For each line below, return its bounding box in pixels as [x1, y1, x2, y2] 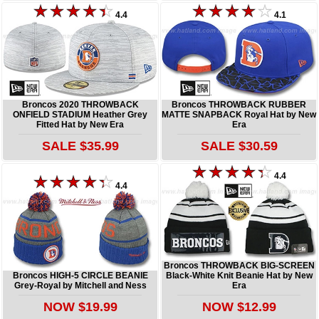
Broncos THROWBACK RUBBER [172, 99, 306, 110]
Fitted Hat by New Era [36, 119, 124, 130]
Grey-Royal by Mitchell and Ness [14, 280, 147, 291]
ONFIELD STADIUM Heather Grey [13, 109, 147, 120]
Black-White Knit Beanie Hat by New [165, 270, 313, 281]
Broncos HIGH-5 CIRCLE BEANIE [12, 270, 148, 281]
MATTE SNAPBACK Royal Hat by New [162, 109, 316, 120]
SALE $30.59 [200, 138, 278, 153]
